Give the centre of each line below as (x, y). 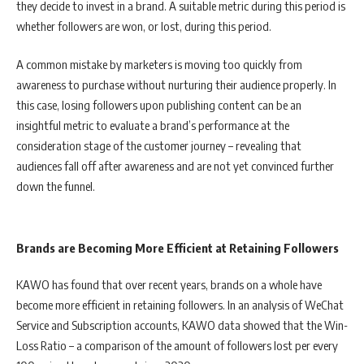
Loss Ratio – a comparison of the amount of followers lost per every (177, 345)
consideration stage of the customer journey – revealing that (159, 145)
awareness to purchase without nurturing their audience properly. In (176, 84)
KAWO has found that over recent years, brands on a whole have (169, 284)
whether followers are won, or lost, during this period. (145, 26)
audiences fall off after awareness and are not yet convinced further (175, 166)
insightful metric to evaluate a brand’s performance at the (153, 125)
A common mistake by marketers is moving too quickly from (159, 64)
